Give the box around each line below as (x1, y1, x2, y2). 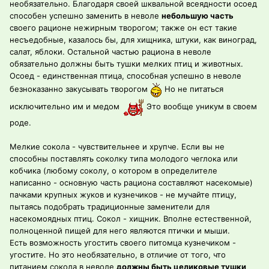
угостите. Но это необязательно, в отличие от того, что (10, 250, 226, 260)
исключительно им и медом (10, 101, 122, 112)
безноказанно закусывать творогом (10, 84, 150, 94)
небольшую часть (162, 11, 234, 21)
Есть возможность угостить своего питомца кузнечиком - (10, 238, 236, 248)
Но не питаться (162, 84, 223, 94)
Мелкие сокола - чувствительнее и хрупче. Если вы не (10, 142, 225, 152)
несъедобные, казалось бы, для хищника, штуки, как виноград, (10, 35, 257, 45)
